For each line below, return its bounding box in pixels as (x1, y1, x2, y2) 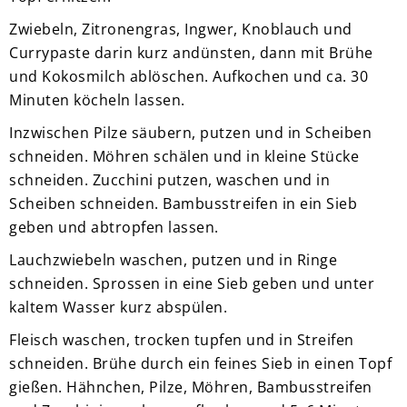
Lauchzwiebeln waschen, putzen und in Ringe (9, 249, 337, 270)
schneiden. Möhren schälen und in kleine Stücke (9, 145, 359, 166)
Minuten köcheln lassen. (9, 89, 185, 110)
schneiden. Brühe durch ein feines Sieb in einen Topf (9, 352, 392, 373)
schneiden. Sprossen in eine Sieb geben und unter (9, 273, 374, 293)
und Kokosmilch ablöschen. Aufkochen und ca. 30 (9, 65, 368, 86)
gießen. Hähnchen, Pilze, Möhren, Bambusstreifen (9, 376, 372, 397)
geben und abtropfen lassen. (9, 216, 219, 237)
